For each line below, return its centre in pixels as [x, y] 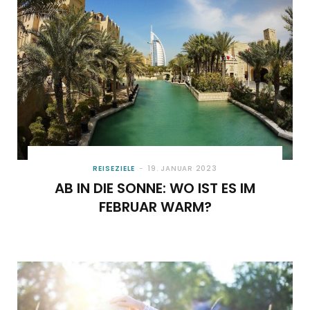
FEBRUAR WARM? [155, 207]
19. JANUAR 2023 [182, 168]
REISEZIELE [114, 168]
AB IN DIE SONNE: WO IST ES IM [155, 188]
